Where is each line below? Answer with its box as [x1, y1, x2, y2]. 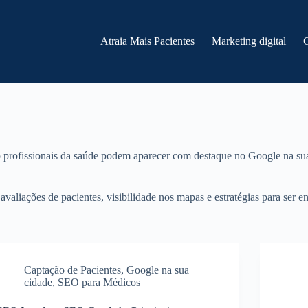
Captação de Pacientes [24, 264, 122, 276]
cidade [24, 276, 53, 288]
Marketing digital [212, 35, 287, 47]
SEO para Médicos [58, 276, 141, 288]
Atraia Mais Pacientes [100, 35, 195, 47]
